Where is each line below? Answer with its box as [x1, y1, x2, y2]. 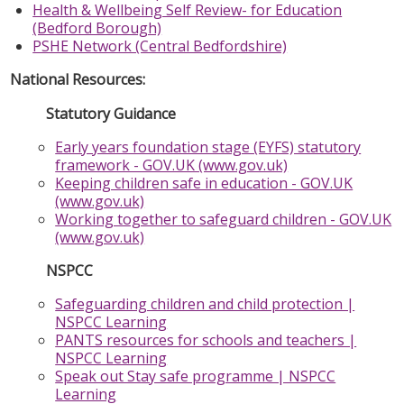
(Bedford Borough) [32, 18, 162, 39]
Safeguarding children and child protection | [55, 294, 355, 315]
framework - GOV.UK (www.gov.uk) [55, 155, 289, 176]
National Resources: [10, 69, 146, 90]
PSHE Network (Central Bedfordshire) [32, 36, 288, 57]
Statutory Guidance [46, 104, 177, 124]
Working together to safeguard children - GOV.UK [55, 209, 392, 230]
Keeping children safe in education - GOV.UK [55, 173, 353, 194]
